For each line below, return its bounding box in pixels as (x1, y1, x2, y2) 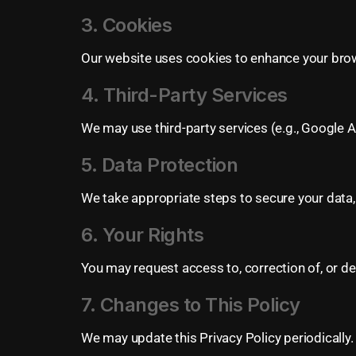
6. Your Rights (81, 223, 203, 246)
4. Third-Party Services (81, 83, 288, 106)
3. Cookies (81, 14, 172, 37)
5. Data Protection (81, 153, 238, 176)
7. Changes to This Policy (81, 293, 300, 316)
